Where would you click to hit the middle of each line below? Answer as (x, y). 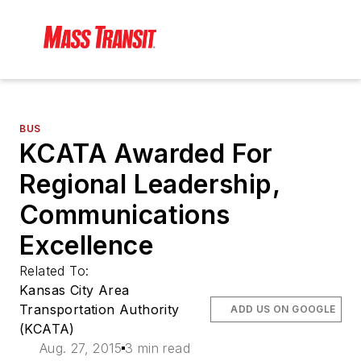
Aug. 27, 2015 (80, 349)
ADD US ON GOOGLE (283, 309)
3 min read (158, 349)
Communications (125, 215)
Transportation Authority (100, 310)
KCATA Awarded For (146, 154)
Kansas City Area (75, 290)
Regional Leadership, (149, 185)
